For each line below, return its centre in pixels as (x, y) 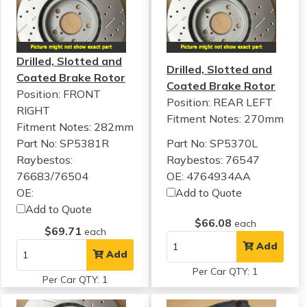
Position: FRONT (59, 94)
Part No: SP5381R (63, 143)
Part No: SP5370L (212, 143)
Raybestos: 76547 (213, 159)
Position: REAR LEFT (220, 102)
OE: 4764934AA (209, 176)
